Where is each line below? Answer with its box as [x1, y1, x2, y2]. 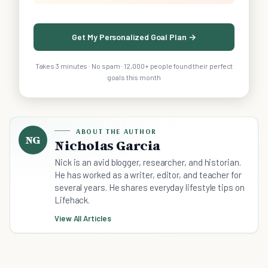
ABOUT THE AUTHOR [76, 126, 157, 136]
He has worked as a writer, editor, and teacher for [54, 169, 242, 180]
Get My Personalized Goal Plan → [72, 31, 196, 42]
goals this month [107, 72, 161, 81]
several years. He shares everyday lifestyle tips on [54, 181, 245, 193]
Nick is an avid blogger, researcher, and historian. [54, 156, 241, 167]
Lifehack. [54, 194, 90, 205]
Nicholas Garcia [54, 137, 161, 153]
